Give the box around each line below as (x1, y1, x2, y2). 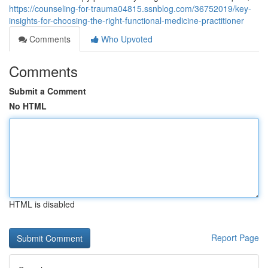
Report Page (211, 232, 259, 243)
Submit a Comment (9, 85, 86, 97)
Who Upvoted (99, 33, 153, 45)
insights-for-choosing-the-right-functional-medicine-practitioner (9, 14, 244, 26)
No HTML (9, 100, 47, 112)
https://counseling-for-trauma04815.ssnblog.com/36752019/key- (9, 2, 251, 14)
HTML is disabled (9, 198, 75, 210)
